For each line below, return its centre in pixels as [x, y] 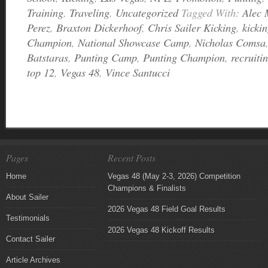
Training [45, 13]
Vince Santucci [138, 72]
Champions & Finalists [147, 188]
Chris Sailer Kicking [192, 28]
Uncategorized [147, 13]
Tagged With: [212, 13]
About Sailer [27, 197]
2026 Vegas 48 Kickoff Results [161, 230]
